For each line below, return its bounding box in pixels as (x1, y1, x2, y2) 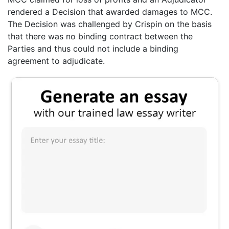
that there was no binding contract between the (8, 31, 193, 41)
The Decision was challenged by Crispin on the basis (8, 18, 212, 29)
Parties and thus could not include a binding (8, 43, 178, 54)
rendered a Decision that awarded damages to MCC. (8, 6, 212, 17)
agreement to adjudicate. (8, 55, 105, 66)
